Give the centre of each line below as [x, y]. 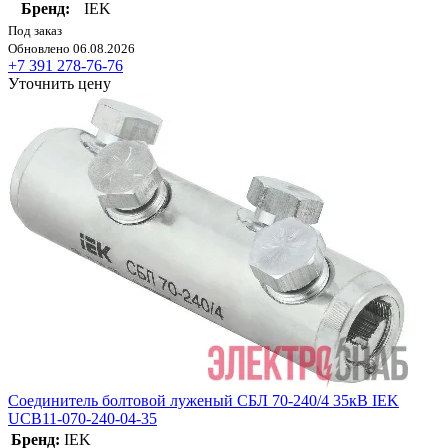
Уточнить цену [59, 83]
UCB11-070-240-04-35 [82, 418]
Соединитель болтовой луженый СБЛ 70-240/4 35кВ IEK [203, 400]
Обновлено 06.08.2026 [71, 48]
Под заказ [35, 30]
